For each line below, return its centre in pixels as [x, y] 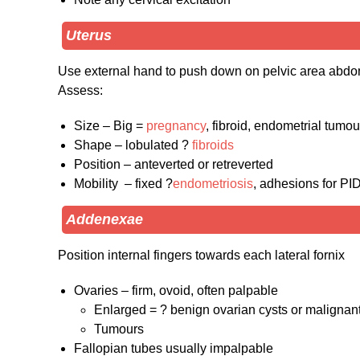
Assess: [80, 90]
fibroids [213, 145]
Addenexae [104, 219]
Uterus [89, 35]
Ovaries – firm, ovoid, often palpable [176, 290]
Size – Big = [110, 125]
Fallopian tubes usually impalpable [174, 348]
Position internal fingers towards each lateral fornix [201, 255]
